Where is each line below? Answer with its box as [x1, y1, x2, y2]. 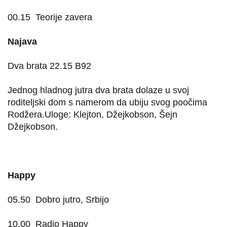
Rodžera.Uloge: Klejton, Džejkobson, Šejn [8, 109, 177, 120]
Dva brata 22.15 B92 [8, 61, 91, 71]
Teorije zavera [35, 12, 92, 22]
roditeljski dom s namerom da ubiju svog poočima [8, 97, 207, 107]
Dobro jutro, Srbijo [35, 195, 109, 205]
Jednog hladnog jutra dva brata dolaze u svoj [8, 85, 189, 95]
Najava [8, 36, 37, 47]
